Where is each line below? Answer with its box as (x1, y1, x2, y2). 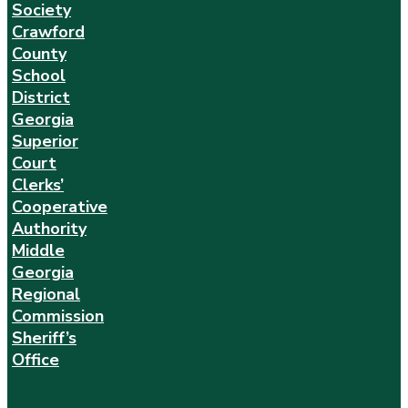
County (12, 43, 66, 66)
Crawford (12, 21, 85, 44)
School (12, 65, 66, 87)
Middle (12, 240, 65, 262)
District (12, 87, 70, 109)
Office (12, 349, 59, 372)
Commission (12, 305, 104, 328)
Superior (12, 130, 78, 153)
